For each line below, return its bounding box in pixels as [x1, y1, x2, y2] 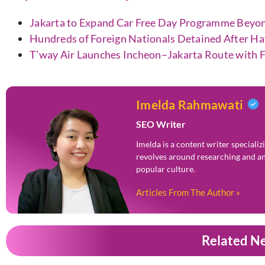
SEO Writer [136, 118, 186, 130]
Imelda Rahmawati [136, 96, 243, 112]
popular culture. [136, 163, 195, 174]
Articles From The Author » [136, 187, 240, 198]
